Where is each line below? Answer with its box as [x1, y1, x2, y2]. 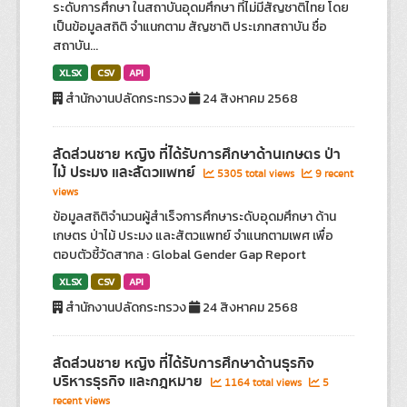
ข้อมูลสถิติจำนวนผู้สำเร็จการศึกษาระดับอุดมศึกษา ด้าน [53, 207, 337, 226]
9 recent [313, 166, 354, 182]
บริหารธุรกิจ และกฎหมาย [53, 370, 207, 393]
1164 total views [222, 375, 305, 391]
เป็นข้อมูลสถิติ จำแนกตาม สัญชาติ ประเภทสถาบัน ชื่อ [53, 17, 328, 36]
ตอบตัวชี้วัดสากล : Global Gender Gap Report [53, 245, 307, 264]
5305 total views [214, 166, 298, 182]
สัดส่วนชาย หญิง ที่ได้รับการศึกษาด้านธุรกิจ [53, 352, 315, 375]
